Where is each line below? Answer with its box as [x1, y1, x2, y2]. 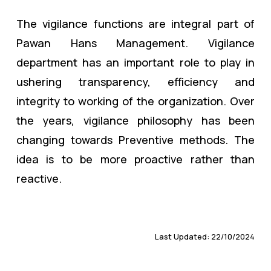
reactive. [16, 171, 62, 186]
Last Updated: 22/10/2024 [155, 230, 255, 242]
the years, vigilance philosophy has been [16, 113, 255, 128]
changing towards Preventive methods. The [16, 132, 255, 147]
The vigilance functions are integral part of [16, 16, 255, 31]
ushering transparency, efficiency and [16, 74, 255, 89]
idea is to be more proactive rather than [16, 151, 255, 166]
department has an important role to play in [16, 54, 255, 70]
